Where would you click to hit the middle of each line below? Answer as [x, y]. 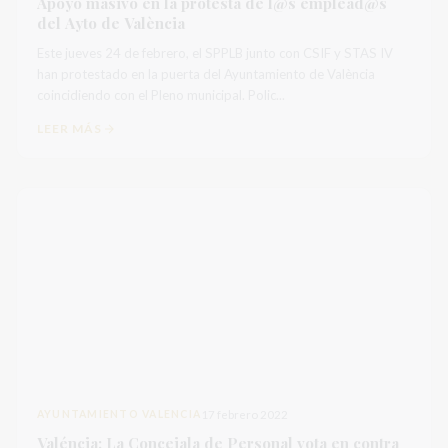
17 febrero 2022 [245, 414]
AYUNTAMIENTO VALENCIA [119, 414]
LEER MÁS [69, 128]
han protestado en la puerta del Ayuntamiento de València [206, 74]
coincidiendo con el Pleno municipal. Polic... [161, 95]
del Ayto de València [111, 23]
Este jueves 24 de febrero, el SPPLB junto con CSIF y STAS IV [215, 53]
